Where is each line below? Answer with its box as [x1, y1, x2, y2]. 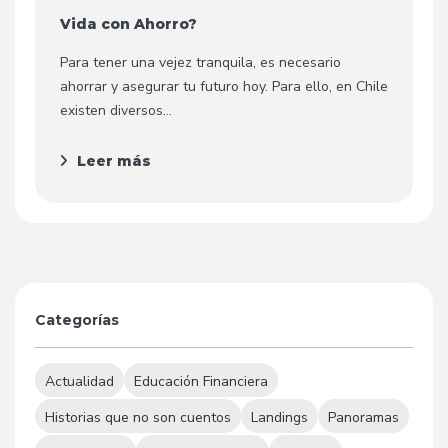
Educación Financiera [134, 372, 268, 392]
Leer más [77, 151, 151, 170]
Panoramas [328, 408, 399, 428]
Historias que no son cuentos [45, 408, 231, 428]
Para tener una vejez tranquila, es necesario [60, 52, 341, 72]
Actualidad [45, 372, 114, 392]
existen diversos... [60, 100, 172, 120]
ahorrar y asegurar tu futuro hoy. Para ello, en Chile [60, 76, 388, 96]
